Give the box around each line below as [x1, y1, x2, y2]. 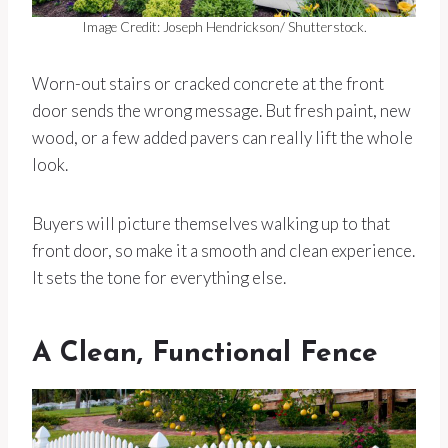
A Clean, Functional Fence [32, 339, 378, 368]
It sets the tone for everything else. [32, 266, 286, 288]
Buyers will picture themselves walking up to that [32, 212, 390, 234]
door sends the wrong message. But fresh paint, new [32, 99, 411, 121]
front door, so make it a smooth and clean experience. [32, 239, 415, 261]
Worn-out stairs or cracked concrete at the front [32, 72, 384, 94]
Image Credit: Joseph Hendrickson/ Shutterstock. [81, 18, 367, 35]
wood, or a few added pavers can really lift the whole [32, 126, 413, 148]
